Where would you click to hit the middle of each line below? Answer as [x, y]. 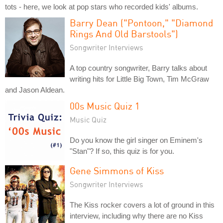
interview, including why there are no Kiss [136, 216]
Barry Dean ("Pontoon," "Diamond [141, 22]
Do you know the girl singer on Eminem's [136, 140]
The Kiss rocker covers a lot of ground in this [142, 205]
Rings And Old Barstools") [124, 33]
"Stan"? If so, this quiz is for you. [122, 151]
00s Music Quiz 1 [105, 106]
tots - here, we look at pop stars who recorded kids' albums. [102, 6]
